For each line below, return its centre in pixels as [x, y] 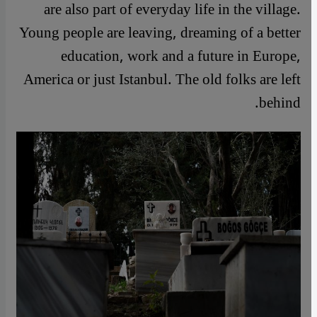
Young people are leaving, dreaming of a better [160, 33]
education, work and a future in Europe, [181, 56]
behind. [280, 103]
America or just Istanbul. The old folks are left [162, 79]
